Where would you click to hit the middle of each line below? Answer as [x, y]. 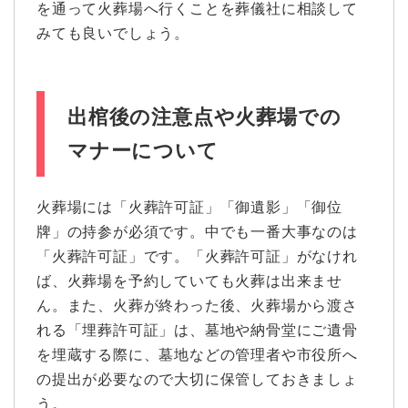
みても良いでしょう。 [113, 33]
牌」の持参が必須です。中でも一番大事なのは [197, 231]
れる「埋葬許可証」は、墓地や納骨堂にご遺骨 [197, 330]
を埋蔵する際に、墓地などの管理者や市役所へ [197, 354]
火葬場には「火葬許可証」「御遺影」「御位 [189, 207]
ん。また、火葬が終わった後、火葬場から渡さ [197, 305]
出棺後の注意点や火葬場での [204, 117]
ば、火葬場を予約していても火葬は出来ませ [189, 280]
